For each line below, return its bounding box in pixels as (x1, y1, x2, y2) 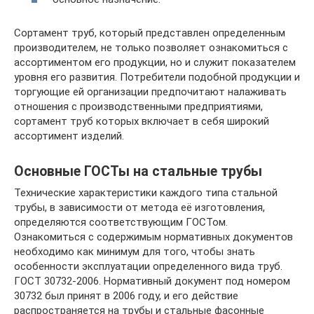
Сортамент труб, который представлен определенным (14, 27, 285, 39)
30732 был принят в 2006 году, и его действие (14, 289, 238, 302)
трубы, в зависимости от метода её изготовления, (14, 201, 265, 214)
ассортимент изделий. (14, 130, 124, 142)
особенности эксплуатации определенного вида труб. (14, 260, 282, 273)
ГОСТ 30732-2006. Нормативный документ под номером (14, 275, 290, 287)
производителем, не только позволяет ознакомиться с (14, 41, 288, 54)
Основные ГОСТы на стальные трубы (14, 163, 262, 180)
